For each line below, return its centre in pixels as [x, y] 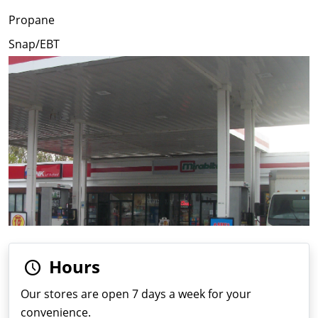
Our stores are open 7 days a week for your [136, 294]
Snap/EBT [34, 44]
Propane [32, 20]
